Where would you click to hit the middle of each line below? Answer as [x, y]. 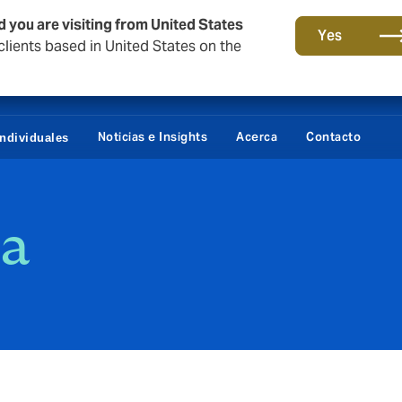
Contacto [333, 137]
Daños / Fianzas [291, 79]
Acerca [257, 137]
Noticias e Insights [152, 137]
